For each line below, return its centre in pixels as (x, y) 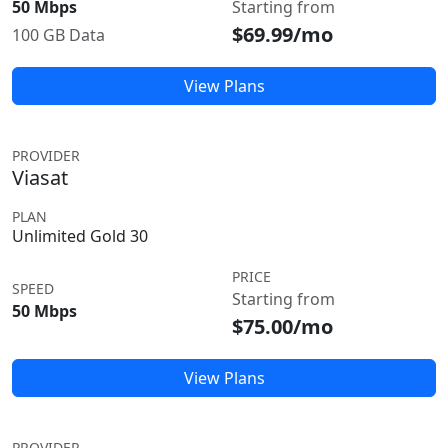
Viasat (40, 177)
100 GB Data (58, 35)
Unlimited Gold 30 (80, 236)
